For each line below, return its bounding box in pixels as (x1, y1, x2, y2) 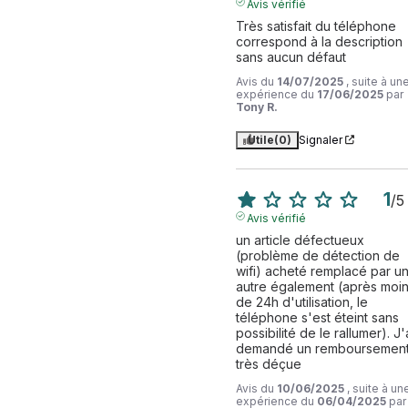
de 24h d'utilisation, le (235, 293, 368, 310)
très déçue (235, 355, 301, 372)
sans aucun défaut (235, 48, 346, 65)
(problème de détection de (235, 247, 400, 263)
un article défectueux (235, 231, 364, 248)
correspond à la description (235, 33, 403, 49)
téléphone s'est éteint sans (235, 309, 399, 325)
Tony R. (235, 99, 278, 114)
